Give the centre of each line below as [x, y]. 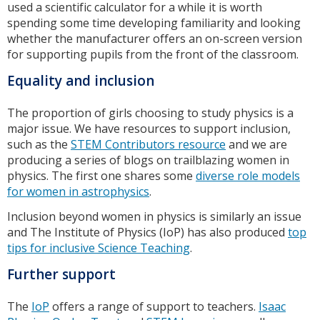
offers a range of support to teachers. [154, 307]
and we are [256, 145]
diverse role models [248, 176]
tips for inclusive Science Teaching [99, 248]
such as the [39, 145]
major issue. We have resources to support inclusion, [149, 129]
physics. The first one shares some [101, 176]
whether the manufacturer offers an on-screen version [155, 39]
